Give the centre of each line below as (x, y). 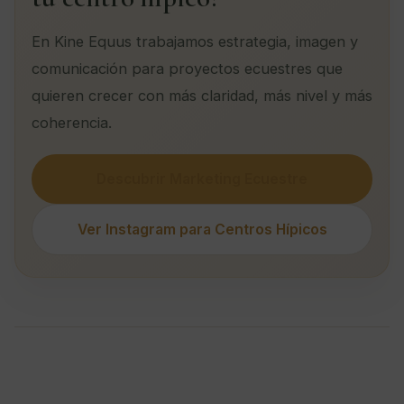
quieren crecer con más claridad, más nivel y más (202, 95)
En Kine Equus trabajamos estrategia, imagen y (195, 41)
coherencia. (72, 122)
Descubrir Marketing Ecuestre (202, 179)
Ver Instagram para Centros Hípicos (202, 229)
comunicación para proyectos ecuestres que (187, 68)
